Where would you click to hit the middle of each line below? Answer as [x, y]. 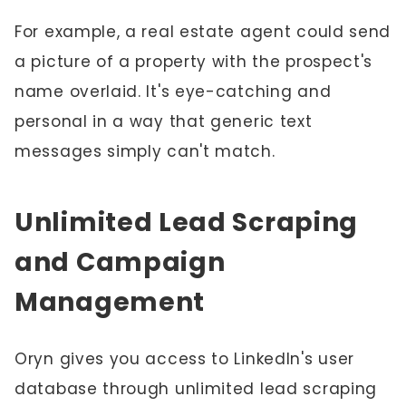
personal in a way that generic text [164, 121]
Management [110, 302]
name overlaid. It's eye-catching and [173, 92]
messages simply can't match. [145, 151]
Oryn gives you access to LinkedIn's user [185, 359]
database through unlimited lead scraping [196, 389]
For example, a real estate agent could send [203, 32]
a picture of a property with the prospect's [194, 62]
